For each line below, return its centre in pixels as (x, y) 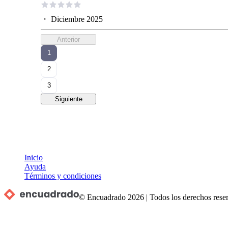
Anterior (68, 39)
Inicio (34, 157)
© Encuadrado (103, 197)
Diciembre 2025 (77, 19)
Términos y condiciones (63, 176)
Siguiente (68, 99)
